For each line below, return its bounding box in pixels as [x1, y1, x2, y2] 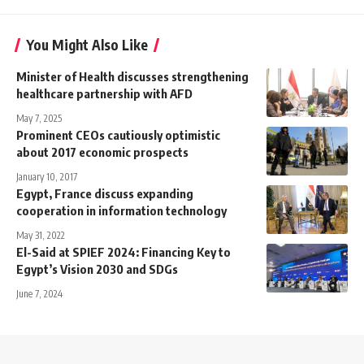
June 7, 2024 [16, 288, 63, 301]
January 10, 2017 [16, 171, 77, 184]
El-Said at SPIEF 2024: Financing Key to [16, 245, 231, 260]
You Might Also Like [26, 36, 148, 54]
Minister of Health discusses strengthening [16, 69, 249, 84]
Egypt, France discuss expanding [16, 186, 193, 201]
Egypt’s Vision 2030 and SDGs [16, 262, 178, 277]
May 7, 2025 [16, 112, 62, 125]
